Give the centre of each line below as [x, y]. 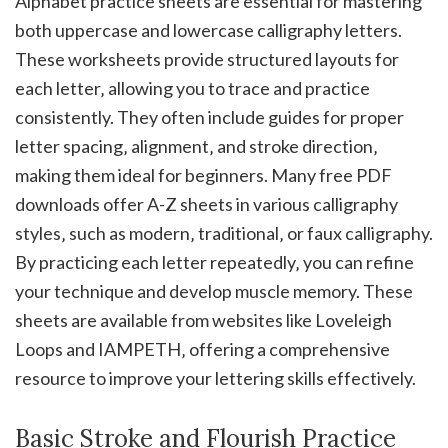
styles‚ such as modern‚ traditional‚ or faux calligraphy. [224, 233]
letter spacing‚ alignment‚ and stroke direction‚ [196, 146]
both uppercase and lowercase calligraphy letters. [208, 30]
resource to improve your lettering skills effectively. [215, 378]
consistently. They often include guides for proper [209, 117]
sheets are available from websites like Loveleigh [203, 320]
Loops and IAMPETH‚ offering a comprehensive [202, 349]
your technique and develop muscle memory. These [214, 291]
